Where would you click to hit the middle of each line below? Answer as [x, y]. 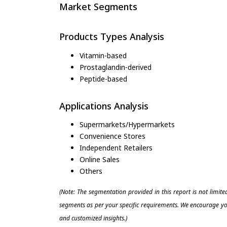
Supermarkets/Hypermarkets [127, 124]
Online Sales [100, 159]
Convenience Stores [112, 136]
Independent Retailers [116, 147]
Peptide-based [103, 79]
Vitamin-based [103, 55]
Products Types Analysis [112, 37]
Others [91, 171]
